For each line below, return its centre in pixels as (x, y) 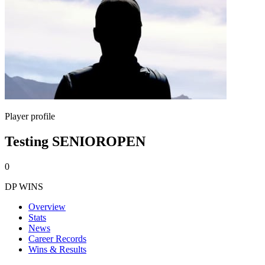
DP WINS (24, 186)
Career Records (57, 238)
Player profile (30, 116)
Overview (47, 206)
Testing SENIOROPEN (75, 141)
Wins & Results (57, 249)
